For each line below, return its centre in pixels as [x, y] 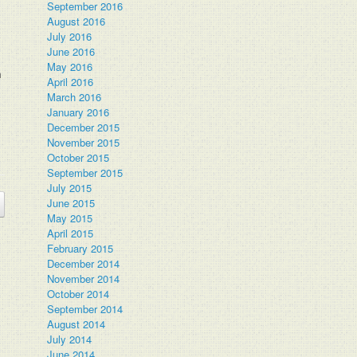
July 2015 [70, 188]
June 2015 [71, 203]
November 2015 [84, 142]
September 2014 [85, 309]
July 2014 [70, 339]
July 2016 [70, 36]
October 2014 [78, 294]
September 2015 [85, 173]
